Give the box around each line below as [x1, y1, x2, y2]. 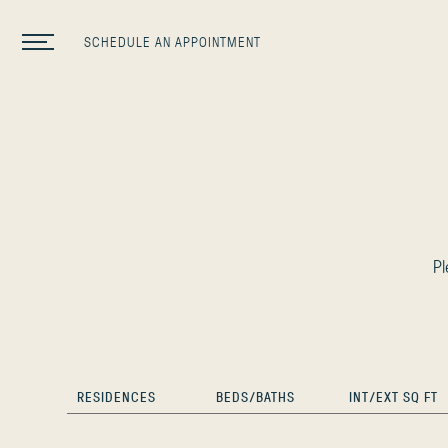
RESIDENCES [77, 387, 157, 406]
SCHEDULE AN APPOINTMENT [84, 32, 261, 51]
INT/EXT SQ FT [349, 387, 439, 406]
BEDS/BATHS [216, 387, 296, 406]
